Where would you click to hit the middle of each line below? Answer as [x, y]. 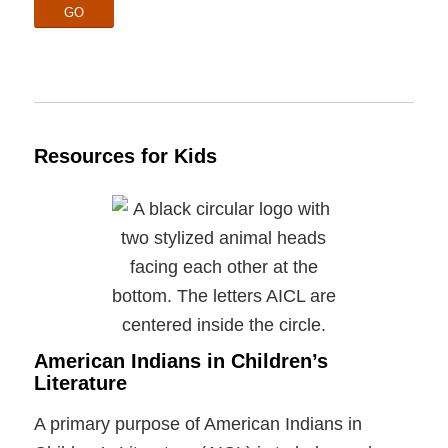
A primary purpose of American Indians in [197, 423]
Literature [80, 383]
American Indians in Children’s [180, 361]
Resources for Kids [125, 156]
